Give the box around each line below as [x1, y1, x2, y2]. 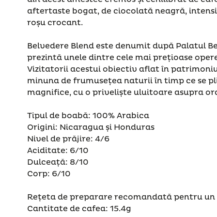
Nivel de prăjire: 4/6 [27, 134, 109, 144]
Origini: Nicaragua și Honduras [27, 122, 155, 132]
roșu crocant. [27, 17, 85, 28]
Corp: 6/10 [27, 169, 71, 179]
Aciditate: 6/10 [27, 145, 89, 155]
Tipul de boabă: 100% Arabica [27, 110, 149, 121]
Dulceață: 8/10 [27, 157, 89, 167]
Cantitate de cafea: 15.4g [27, 203, 131, 214]
